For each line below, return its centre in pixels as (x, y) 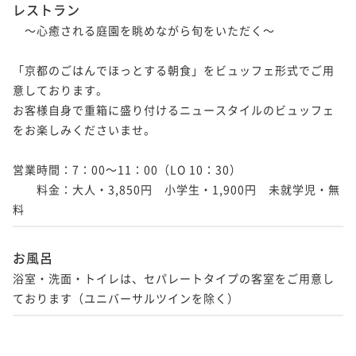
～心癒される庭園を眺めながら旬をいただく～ (144, 30)
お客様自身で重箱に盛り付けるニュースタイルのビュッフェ (174, 109)
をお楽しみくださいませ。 (84, 129)
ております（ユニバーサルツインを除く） (126, 298)
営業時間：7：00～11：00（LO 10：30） (127, 169)
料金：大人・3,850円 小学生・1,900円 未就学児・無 (176, 189)
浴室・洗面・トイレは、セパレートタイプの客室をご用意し (174, 278)
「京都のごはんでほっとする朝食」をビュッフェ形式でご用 (174, 70)
